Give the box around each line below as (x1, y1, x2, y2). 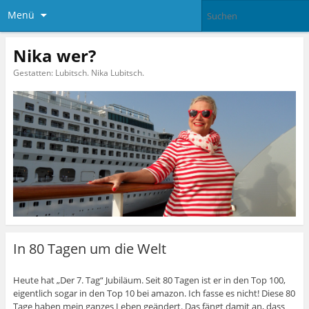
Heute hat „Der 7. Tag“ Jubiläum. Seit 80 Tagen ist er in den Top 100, (12, 273, 286, 286)
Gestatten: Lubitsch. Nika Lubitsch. (12, 66, 144, 79)
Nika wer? (12, 43, 96, 67)
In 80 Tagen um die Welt (12, 239, 166, 258)
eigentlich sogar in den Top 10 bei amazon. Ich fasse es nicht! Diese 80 (12, 286, 295, 299)
